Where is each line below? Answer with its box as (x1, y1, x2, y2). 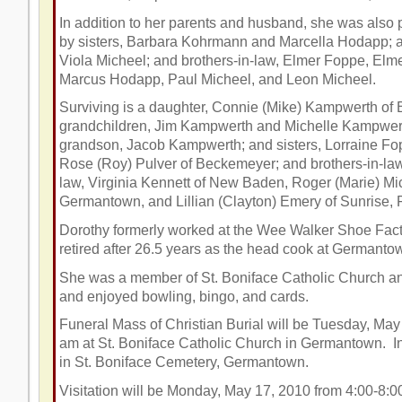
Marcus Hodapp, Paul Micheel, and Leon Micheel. (58, 71, 383, 87)
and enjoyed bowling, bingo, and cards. (58, 288, 316, 304)
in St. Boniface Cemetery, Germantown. (58, 354, 312, 371)
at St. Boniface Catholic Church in (78, 336, 301, 352)
